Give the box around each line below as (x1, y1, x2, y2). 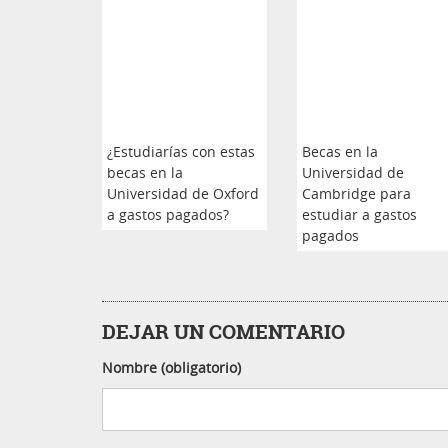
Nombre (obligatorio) (102, 357, 241, 377)
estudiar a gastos (302, 204, 417, 224)
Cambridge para (302, 183, 411, 203)
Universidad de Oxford (107, 183, 259, 203)
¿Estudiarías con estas (107, 141, 255, 161)
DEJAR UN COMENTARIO (102, 317, 345, 345)
